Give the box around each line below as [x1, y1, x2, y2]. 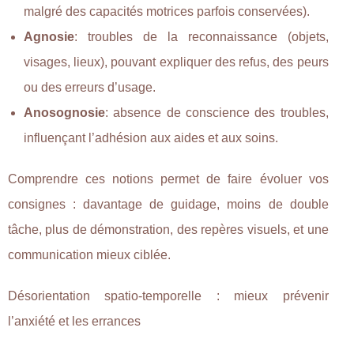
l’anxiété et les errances [8, 314, 141, 328]
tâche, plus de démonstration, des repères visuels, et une [8, 222, 329, 236]
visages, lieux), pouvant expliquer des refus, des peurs [24, 55, 329, 69]
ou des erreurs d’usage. [24, 80, 156, 94]
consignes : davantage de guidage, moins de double [8, 197, 329, 211]
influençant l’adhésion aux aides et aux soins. [24, 130, 278, 145]
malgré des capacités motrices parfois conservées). [24, 4, 310, 18]
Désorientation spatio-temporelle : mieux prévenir [8, 288, 329, 303]
